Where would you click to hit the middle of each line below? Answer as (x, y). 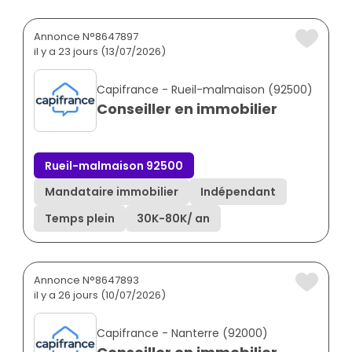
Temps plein (80, 218)
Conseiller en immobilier (187, 108)
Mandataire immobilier (112, 192)
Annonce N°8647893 (86, 280)
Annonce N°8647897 (86, 36)
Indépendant (238, 192)
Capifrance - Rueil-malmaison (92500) (205, 89)
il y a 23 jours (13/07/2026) (100, 51)
